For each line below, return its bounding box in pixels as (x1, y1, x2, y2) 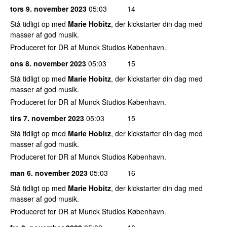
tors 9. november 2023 (10, 3, 87, 14)
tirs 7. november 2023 (10, 112, 84, 123)
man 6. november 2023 (10, 167, 88, 178)
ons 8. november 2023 (10, 58, 86, 68)
